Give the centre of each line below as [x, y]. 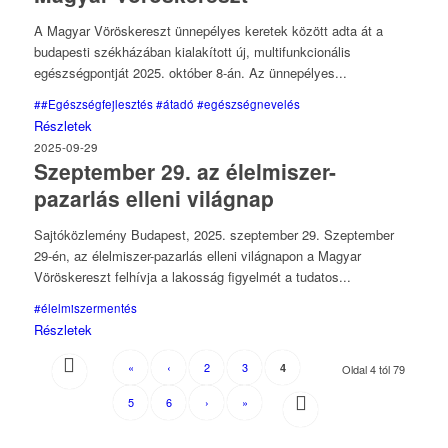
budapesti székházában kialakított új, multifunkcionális [192, 52]
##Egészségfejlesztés [93, 104]
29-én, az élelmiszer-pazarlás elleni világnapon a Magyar [197, 256]
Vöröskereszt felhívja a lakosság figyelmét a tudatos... [192, 277]
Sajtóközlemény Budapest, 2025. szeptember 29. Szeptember [213, 235]
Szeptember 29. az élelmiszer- [184, 171]
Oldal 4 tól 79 [374, 369]
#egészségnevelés [248, 104]
